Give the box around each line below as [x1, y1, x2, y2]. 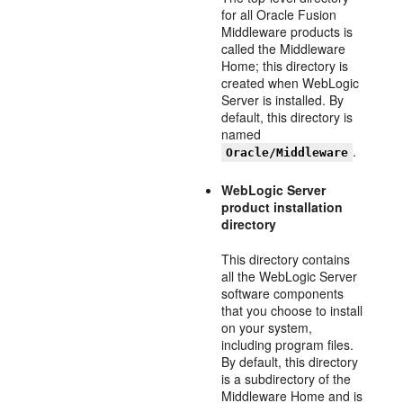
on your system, [221, 318, 313, 336]
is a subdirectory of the [221, 370, 352, 388]
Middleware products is [221, 22, 354, 40]
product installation [221, 198, 344, 216]
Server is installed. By [221, 91, 345, 109]
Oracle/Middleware [226, 146, 349, 159]
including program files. [221, 336, 354, 354]
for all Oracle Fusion [221, 5, 337, 23]
